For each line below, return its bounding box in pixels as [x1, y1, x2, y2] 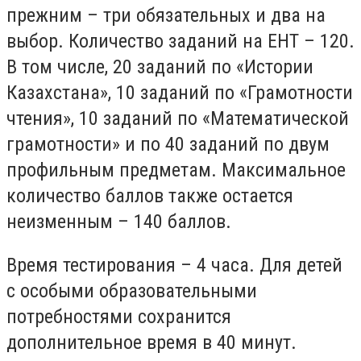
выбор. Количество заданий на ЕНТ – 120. [6, 30, 355, 53]
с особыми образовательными [6, 279, 257, 302]
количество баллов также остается [6, 185, 293, 208]
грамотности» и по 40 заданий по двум [6, 133, 330, 156]
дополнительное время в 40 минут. [6, 330, 297, 354]
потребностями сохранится [6, 305, 231, 328]
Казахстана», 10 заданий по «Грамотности [6, 81, 353, 105]
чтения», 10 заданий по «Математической [6, 107, 349, 131]
